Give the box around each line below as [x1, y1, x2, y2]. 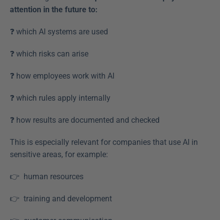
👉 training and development [10, 194, 116, 204]
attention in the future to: [10, 5, 98, 15]
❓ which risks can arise [10, 49, 92, 59]
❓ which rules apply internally [10, 93, 114, 103]
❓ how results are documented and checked [10, 115, 164, 125]
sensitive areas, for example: [10, 150, 108, 160]
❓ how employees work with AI [10, 71, 118, 81]
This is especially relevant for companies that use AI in [10, 137, 198, 147]
